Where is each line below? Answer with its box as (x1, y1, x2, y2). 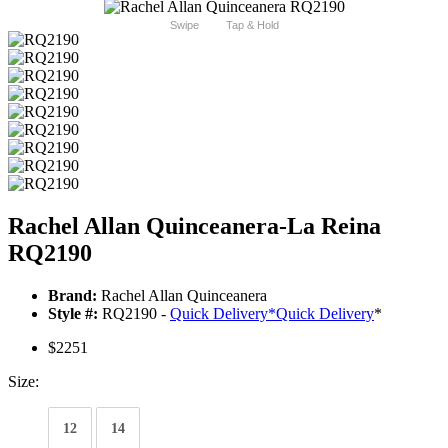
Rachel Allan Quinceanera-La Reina (8, 213, 381, 240)
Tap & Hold (225, 19, 279, 32)
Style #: (48, 305, 98, 323)
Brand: (48, 287, 97, 305)
